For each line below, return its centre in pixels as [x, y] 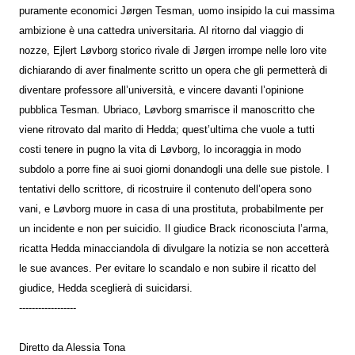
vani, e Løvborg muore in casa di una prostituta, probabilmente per [171, 209]
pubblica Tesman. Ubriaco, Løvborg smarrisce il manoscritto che [167, 110]
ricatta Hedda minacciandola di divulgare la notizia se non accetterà [174, 248]
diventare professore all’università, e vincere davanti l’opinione [161, 90]
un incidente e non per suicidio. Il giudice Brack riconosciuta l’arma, [174, 229]
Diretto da [42, 347]
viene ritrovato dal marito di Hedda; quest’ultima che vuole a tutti [167, 130]
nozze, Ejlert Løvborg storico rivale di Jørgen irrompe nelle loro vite [173, 50]
